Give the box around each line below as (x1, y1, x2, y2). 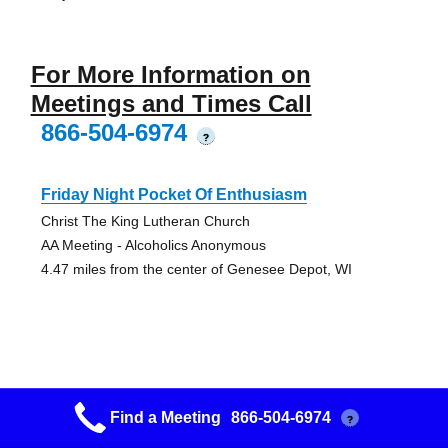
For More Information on (30, 61, 311, 89)
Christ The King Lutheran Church (40, 213, 250, 230)
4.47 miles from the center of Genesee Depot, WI (40, 261, 352, 278)
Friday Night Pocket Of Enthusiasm (40, 186, 307, 204)
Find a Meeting (109, 409, 221, 426)
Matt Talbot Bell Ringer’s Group (40, 391, 277, 409)
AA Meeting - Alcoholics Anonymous (40, 237, 266, 254)
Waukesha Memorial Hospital (40, 418, 225, 435)
